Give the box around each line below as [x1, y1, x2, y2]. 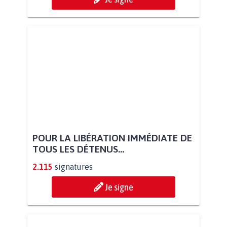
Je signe [105, 181, 133, 193]
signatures [55, 162, 93, 172]
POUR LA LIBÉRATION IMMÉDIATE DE [32, 132, 192, 144]
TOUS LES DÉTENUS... [32, 143, 124, 155]
